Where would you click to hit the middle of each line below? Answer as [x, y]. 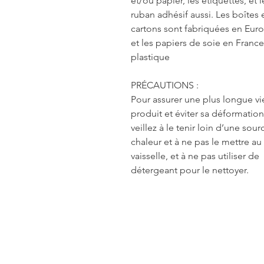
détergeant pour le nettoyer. [190, 170]
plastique [150, 57]
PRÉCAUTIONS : [165, 85]
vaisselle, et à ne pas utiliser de [195, 156]
